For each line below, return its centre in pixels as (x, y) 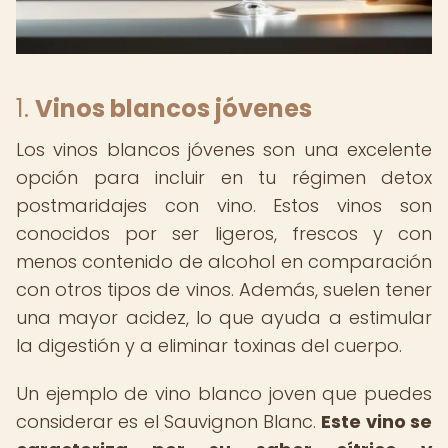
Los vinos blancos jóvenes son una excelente (224, 149)
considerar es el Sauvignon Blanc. (169, 421)
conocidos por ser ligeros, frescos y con (224, 233)
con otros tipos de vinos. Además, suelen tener (224, 289)
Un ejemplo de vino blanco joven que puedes (224, 393)
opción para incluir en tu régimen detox (224, 177)
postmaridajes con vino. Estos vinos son (224, 205)
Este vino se (377, 421)
